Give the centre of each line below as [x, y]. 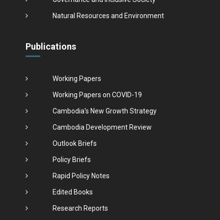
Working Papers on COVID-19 [97, 95]
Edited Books [72, 192]
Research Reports [80, 208]
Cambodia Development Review [102, 127]
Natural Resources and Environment [108, 15]
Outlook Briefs [74, 143]
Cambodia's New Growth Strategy [104, 111]
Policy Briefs [71, 159]
